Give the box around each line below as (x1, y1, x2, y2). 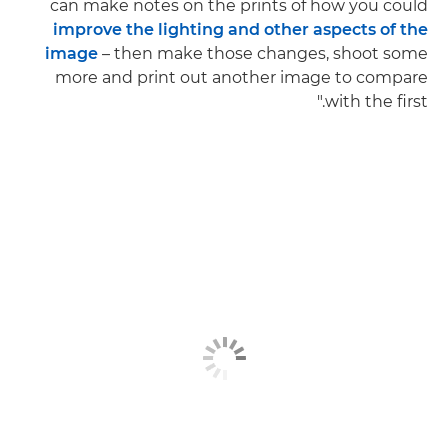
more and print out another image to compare (55, 68, 428, 88)
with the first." (325, 92, 428, 112)
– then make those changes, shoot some (98, 44, 428, 64)
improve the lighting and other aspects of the (53, 20, 428, 40)
